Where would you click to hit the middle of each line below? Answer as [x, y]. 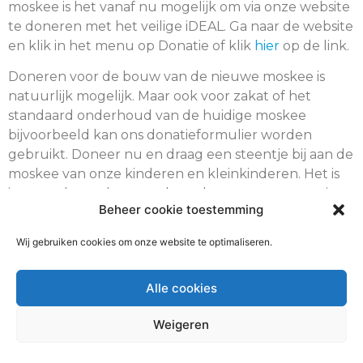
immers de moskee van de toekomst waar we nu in [173, 194]
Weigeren [181, 324]
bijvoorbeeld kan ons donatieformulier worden [160, 135]
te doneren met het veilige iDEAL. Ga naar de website [181, 26]
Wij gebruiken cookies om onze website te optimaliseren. [144, 242]
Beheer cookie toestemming [181, 209]
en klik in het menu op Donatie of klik [131, 46]
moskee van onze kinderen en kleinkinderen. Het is [174, 174]
